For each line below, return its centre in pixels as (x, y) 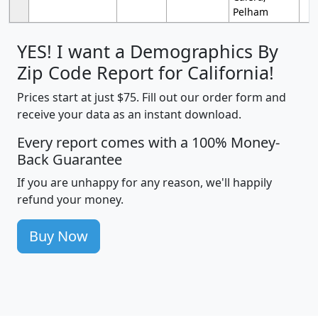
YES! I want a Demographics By (148, 51)
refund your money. (70, 200)
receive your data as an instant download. (129, 115)
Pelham (250, 12)
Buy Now (59, 236)
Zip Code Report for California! (146, 73)
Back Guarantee (70, 160)
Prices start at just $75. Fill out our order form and (152, 98)
